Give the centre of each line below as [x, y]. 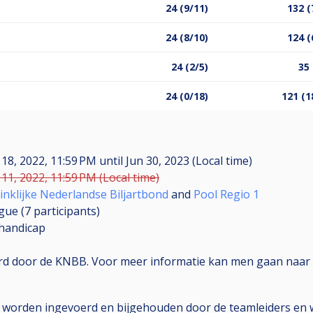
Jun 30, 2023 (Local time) [188, 160]
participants [65, 211]
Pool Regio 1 [226, 194]
